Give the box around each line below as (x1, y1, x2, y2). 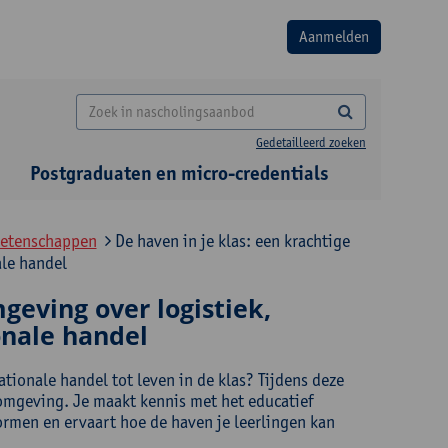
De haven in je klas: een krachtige (110, 230, 350, 251)
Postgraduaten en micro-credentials (30, 161, 329, 185)
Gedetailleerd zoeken (256, 135, 366, 150)
